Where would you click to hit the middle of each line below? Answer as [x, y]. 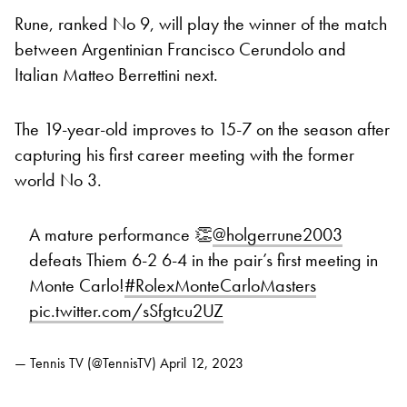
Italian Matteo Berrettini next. [116, 74]
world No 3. [58, 179]
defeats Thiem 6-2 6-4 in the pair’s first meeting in [203, 259]
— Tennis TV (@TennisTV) [87, 362]
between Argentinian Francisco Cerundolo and [180, 49]
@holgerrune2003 [278, 234]
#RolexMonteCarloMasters [220, 285]
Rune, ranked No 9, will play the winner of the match [201, 23]
